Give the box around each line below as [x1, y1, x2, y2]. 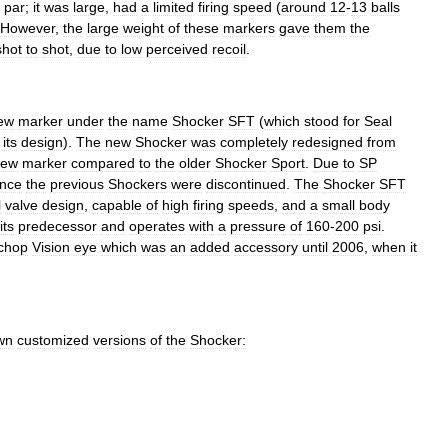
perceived [146, 41, 208, 57]
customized [17, 332, 89, 348]
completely [220, 134, 288, 150]
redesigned [292, 134, 363, 150]
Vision [32, 239, 70, 255]
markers [223, 20, 275, 36]
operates [129, 218, 185, 234]
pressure [230, 218, 286, 234]
